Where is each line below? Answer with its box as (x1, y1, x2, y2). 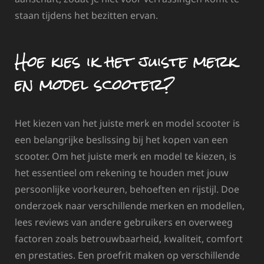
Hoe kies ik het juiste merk (15, 44, 237, 78)
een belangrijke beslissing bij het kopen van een (15, 133, 228, 147)
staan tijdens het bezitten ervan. (15, 8, 158, 22)
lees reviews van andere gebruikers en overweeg (15, 216, 233, 229)
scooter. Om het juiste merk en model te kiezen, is (15, 150, 236, 163)
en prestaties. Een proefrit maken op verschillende (15, 249, 240, 262)
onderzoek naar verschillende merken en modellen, (15, 199, 245, 213)
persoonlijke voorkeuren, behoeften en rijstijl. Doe (15, 183, 239, 196)
